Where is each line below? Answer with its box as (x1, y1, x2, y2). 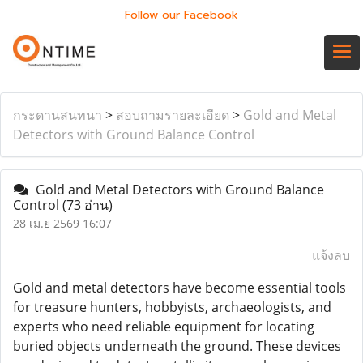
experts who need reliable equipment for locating (13, 318, 314, 335)
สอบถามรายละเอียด (116, 106, 229, 124)
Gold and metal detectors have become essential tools (13, 279, 346, 297)
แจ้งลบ (312, 246, 350, 264)
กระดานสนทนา (13, 106, 102, 124)
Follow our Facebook (125, 6, 238, 23)
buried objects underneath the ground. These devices (13, 337, 341, 355)
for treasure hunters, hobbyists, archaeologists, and (13, 298, 331, 316)
